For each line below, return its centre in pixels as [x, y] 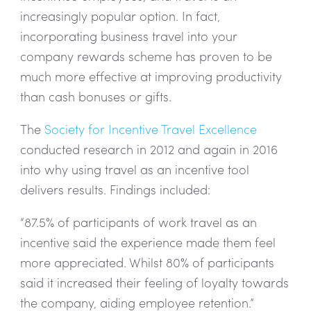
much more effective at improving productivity [151, 76]
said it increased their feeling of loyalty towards [154, 282]
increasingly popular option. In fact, [120, 15]
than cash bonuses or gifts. [95, 96]
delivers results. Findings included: [115, 189]
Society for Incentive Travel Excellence [150, 128]
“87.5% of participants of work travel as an [138, 221]
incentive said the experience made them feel [148, 242]
